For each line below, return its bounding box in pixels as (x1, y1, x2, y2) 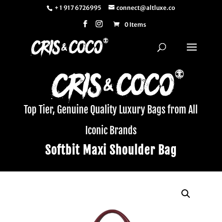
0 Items (124, 21, 146, 28)
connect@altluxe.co (116, 4, 175, 11)
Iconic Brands (85, 124, 137, 137)
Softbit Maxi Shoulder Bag (45, 143, 177, 158)
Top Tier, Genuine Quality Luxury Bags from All (24, 104, 198, 116)
